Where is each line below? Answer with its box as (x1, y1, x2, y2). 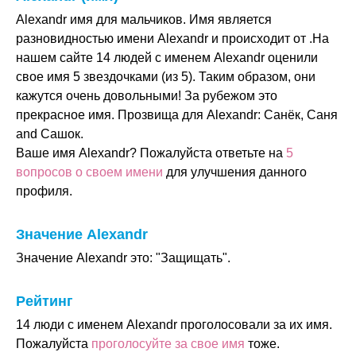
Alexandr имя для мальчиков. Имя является (16, 13, 272, 26)
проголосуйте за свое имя (91, 337, 245, 350)
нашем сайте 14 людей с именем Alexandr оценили (16, 51, 318, 64)
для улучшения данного (163, 165, 307, 179)
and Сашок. (16, 127, 83, 141)
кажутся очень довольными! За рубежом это (16, 89, 277, 103)
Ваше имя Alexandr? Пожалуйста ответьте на (16, 146, 286, 160)
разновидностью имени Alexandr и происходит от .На (16, 32, 329, 45)
